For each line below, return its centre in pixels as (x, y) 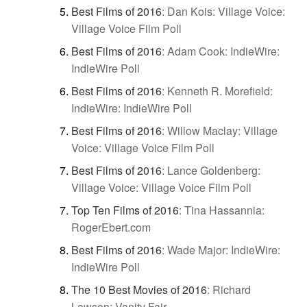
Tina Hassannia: (224, 210)
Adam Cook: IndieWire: (223, 51)
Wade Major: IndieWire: (224, 249)
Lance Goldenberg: (214, 170)
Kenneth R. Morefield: (220, 90)
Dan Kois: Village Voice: (226, 11)
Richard (232, 289)
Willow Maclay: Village (222, 130)
